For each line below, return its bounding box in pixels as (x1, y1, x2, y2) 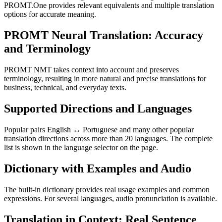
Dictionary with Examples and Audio (4, 162, 191, 175)
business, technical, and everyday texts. (4, 83, 126, 92)
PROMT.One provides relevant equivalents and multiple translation (4, 1, 214, 10)
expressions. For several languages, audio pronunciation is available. (4, 194, 217, 203)
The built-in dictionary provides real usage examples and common (4, 185, 210, 194)
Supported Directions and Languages (4, 102, 192, 115)
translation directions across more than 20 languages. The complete (4, 134, 213, 143)
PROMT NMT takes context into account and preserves (4, 65, 179, 74)
